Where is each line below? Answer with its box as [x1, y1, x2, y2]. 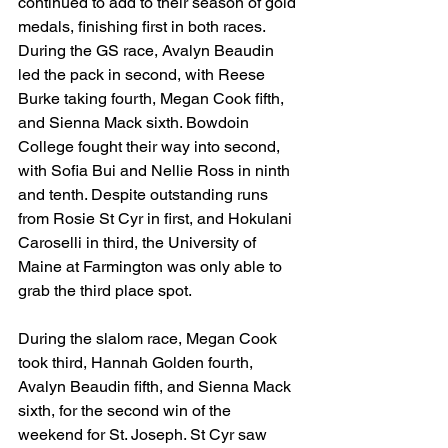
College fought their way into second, [18, 137, 284, 156]
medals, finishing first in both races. [18, 17, 269, 36]
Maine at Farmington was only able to [18, 257, 286, 276]
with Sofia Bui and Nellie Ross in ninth [18, 161, 294, 180]
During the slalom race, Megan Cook [18, 329, 281, 348]
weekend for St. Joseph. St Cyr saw [18, 425, 271, 444]
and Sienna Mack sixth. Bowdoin [18, 113, 253, 132]
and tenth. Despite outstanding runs [18, 185, 272, 204]
